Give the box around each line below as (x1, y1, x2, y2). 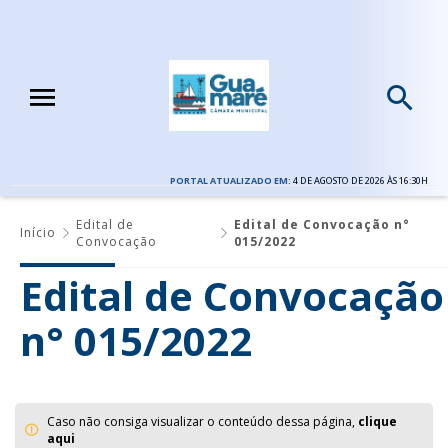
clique (358, 412, 397, 430)
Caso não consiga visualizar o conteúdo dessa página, (47, 412, 358, 430)
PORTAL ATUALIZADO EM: (170, 173, 293, 187)
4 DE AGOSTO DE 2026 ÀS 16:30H (293, 173, 428, 187)
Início (20, 224, 56, 242)
